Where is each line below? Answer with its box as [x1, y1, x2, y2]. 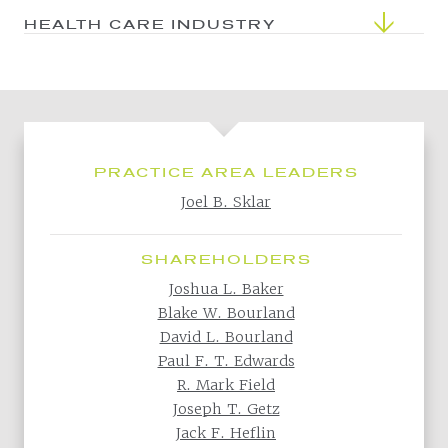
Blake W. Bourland [157, 303, 295, 322]
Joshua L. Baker [168, 279, 284, 298]
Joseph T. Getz [172, 399, 280, 418]
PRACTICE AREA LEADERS [93, 160, 359, 181]
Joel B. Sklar [181, 192, 271, 211]
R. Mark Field [177, 375, 275, 394]
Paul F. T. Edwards [157, 351, 295, 370]
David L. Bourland [159, 327, 293, 346]
